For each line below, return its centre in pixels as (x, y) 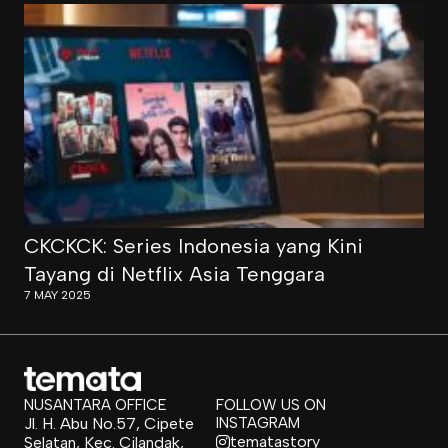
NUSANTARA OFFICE (95, 405)
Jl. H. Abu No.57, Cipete (109, 423)
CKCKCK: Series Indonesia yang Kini (193, 246)
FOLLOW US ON (271, 405)
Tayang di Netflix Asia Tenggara (174, 274)
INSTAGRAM (258, 423)
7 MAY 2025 (57, 295)
